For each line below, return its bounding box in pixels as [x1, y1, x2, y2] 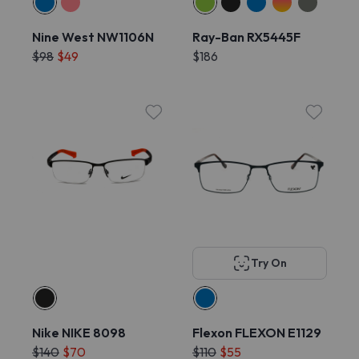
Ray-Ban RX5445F [192, 29, 301, 45]
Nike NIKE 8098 [32, 325, 126, 341]
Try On [251, 256, 287, 270]
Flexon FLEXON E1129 [192, 325, 321, 341]
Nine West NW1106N [32, 29, 154, 45]
